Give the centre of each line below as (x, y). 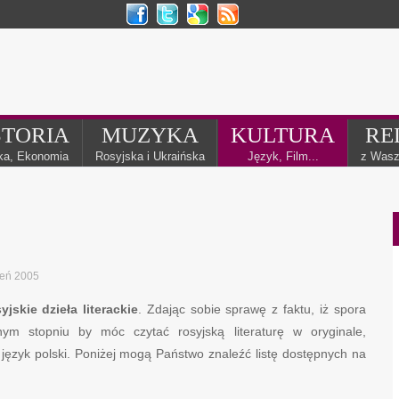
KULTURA (283, 135)
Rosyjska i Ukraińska (150, 156)
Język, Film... (283, 156)
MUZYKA (150, 135)
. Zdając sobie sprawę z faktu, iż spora (252, 309)
